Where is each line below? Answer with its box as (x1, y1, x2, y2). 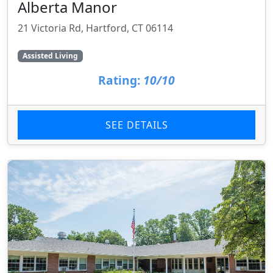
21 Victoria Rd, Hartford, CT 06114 (18, 21, 173, 35)
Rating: (98, 71, 140, 88)
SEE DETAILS (105, 118, 168, 132)
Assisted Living (22, 50, 78, 61)
